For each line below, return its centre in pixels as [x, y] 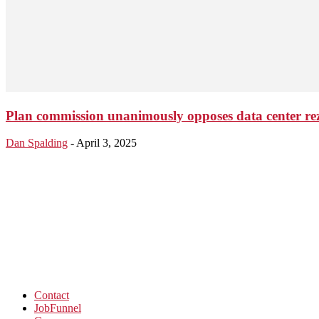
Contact [52, 296]
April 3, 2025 [106, 143]
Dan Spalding [37, 143]
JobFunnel [58, 308]
